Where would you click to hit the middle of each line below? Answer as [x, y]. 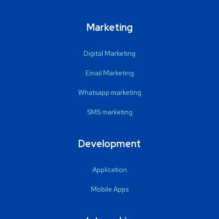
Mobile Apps [109, 189]
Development [109, 143]
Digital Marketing [109, 53]
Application [109, 169]
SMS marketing [109, 112]
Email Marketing [109, 73]
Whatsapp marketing [109, 92]
